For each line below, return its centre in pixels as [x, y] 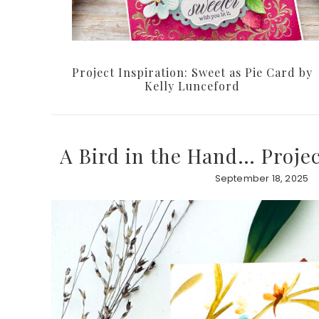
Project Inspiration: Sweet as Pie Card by [192, 73]
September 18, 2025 [262, 179]
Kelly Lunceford [192, 86]
